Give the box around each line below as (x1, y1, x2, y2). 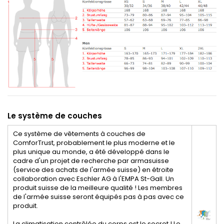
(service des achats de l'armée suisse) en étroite (13, 165, 173, 175)
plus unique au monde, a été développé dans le (13, 147, 169, 157)
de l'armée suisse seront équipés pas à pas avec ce (13, 192, 184, 202)
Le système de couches (7, 110, 102, 121)
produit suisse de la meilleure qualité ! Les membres (13, 183, 182, 193)
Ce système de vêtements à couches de (13, 129, 145, 139)
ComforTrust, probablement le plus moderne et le (13, 138, 175, 148)
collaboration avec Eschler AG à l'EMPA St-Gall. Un (13, 174, 174, 184)
